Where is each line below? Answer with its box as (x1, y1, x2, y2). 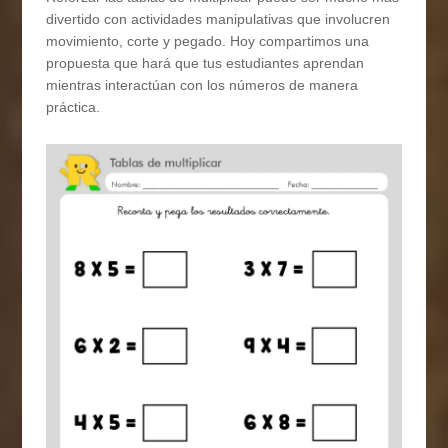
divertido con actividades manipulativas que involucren (46, 11, 391, 28)
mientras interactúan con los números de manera (46, 77, 359, 94)
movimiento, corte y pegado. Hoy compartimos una (46, 33, 370, 50)
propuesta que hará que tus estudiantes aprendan (46, 55, 365, 72)
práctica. (46, 99, 101, 116)
